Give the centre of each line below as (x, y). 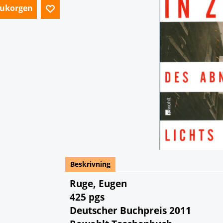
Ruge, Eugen (98, 183)
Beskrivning (90, 164)
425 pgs (87, 197)
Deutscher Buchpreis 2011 (130, 210)
